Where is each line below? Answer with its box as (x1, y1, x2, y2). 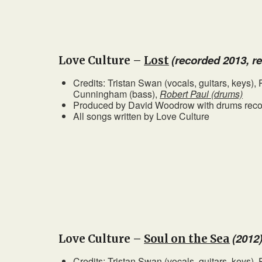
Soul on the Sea (144, 232, 230, 246)
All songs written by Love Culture (73, 109, 210, 123)
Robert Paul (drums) (160, 87, 243, 101)
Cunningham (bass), (73, 87, 160, 101)
